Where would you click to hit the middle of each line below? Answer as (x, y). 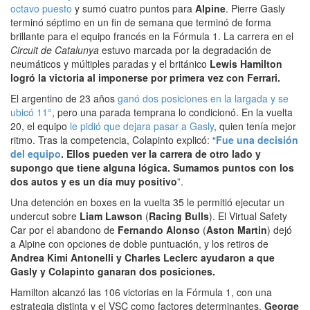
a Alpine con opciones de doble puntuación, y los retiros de (139, 243)
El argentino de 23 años (64, 98)
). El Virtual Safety (248, 216)
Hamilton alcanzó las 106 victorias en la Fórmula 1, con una (141, 292)
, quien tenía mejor (255, 126)
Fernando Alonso (159, 229)
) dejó (280, 229)
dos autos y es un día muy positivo (94, 181)
